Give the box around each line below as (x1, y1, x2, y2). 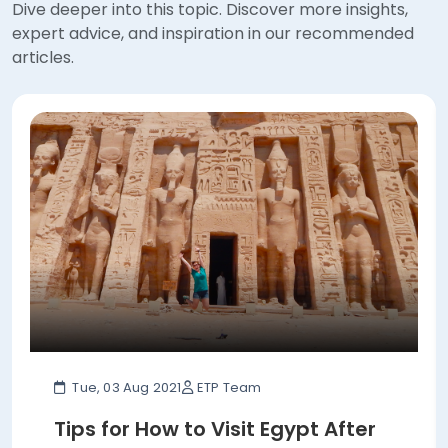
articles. (12, 12, 74, 36)
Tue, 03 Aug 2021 (69, 344, 182, 364)
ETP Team (196, 344, 262, 364)
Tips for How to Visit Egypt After (54, 381, 376, 410)
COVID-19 (54, 409, 150, 438)
